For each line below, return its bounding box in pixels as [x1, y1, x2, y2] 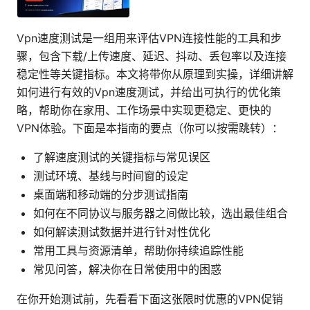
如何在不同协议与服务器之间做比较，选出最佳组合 [33, 206, 288, 221]
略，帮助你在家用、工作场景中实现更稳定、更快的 [17, 103, 271, 118]
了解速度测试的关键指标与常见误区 [33, 150, 210, 165]
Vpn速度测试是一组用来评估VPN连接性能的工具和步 [17, 31, 282, 46]
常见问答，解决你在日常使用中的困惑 [33, 262, 221, 277]
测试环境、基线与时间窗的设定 [33, 169, 188, 183]
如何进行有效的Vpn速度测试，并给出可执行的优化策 [17, 85, 281, 100]
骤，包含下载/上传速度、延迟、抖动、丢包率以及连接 [17, 49, 286, 64]
